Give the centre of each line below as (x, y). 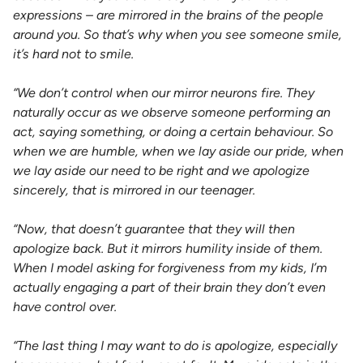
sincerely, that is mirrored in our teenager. (134, 190)
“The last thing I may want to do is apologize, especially (175, 346)
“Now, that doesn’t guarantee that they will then (154, 229)
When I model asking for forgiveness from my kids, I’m (170, 268)
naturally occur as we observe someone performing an (172, 112)
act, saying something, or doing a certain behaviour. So (173, 132)
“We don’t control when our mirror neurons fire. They (164, 93)
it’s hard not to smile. (73, 54)
